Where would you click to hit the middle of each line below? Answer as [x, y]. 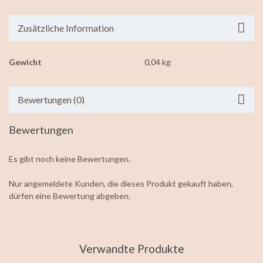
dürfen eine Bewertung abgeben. [70, 195]
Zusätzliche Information [66, 28]
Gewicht [25, 62]
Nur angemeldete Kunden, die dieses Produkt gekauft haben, [121, 183]
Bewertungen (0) [51, 99]
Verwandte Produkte [131, 248]
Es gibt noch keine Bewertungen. [70, 159]
